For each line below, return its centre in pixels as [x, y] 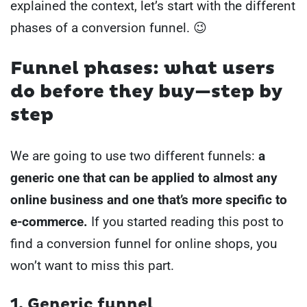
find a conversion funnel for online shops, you [144, 243]
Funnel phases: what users [143, 69]
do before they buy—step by [146, 92]
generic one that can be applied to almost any [144, 177]
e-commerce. [49, 221]
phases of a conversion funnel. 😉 [109, 27]
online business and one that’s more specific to [149, 199]
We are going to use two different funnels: [134, 156]
